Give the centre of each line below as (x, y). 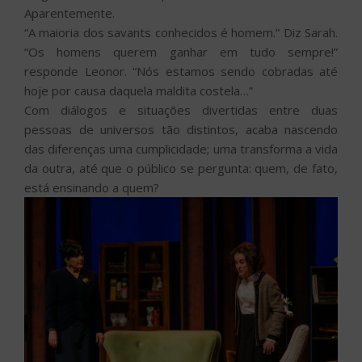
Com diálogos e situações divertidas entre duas (181, 109)
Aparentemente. (69, 13)
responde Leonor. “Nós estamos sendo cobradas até (181, 71)
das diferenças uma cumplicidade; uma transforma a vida (181, 148)
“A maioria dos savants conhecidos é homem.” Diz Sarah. (181, 32)
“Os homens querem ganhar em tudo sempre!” (181, 51)
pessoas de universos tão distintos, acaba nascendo (181, 129)
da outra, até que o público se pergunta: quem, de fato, (181, 168)
